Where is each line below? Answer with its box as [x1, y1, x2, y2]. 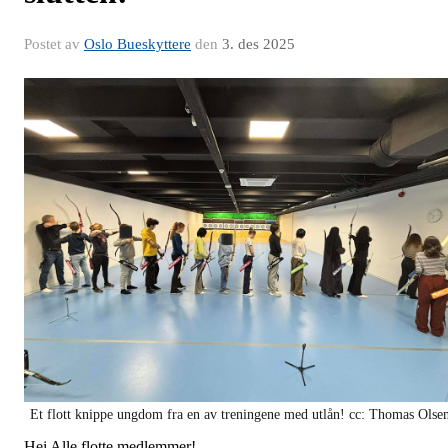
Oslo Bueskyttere [84, 36, 191, 53]
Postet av [24, 36, 84, 53]
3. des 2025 [222, 36, 295, 53]
